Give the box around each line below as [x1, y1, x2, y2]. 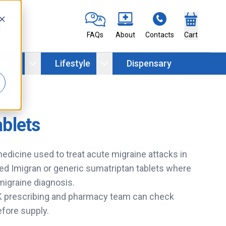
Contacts [145, 31, 174, 39]
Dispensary [127, 58, 172, 69]
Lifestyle [55, 58, 90, 69]
